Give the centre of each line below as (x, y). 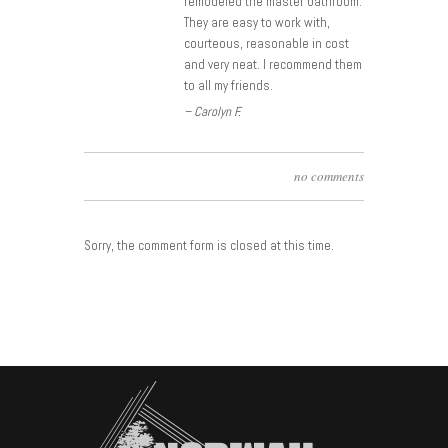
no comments (329, 176)
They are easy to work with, (257, 22)
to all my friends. (228, 85)
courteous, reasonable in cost (266, 43)
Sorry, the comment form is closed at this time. (209, 245)
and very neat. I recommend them (273, 64)
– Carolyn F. (212, 111)
